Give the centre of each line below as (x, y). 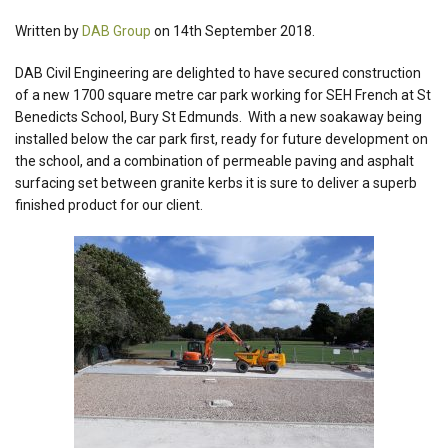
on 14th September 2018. (234, 31)
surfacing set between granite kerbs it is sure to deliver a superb (216, 183)
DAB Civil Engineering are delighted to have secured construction (218, 73)
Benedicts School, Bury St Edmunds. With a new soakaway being (218, 117)
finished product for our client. (109, 205)
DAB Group (116, 31)
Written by (48, 31)
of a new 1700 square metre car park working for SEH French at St (223, 95)
